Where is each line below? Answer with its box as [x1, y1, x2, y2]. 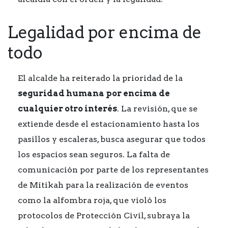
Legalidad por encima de [8, 22, 202, 42]
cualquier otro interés [18, 104, 117, 113]
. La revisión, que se [117, 104, 197, 113]
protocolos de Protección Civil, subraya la [18, 211, 190, 220]
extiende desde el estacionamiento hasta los [18, 119, 199, 129]
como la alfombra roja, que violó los [18, 195, 166, 205]
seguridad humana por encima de [18, 89, 170, 98]
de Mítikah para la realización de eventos [18, 180, 188, 190]
